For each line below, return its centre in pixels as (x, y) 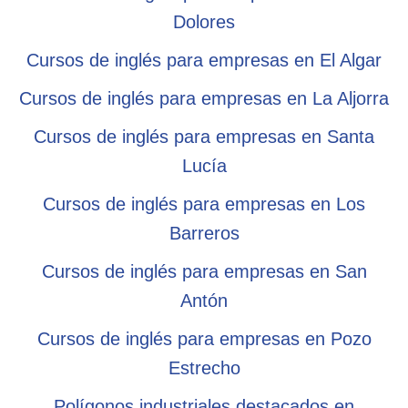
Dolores (204, 21)
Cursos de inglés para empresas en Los (204, 204)
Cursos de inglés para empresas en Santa (204, 136)
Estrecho (204, 367)
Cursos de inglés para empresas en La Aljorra (204, 98)
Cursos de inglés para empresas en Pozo (204, 338)
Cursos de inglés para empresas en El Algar (204, 60)
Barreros (204, 233)
